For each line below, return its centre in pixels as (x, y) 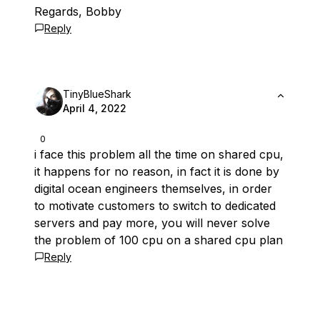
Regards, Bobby (78, 11)
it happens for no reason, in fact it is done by (157, 171)
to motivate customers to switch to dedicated (155, 206)
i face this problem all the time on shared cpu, (159, 154)
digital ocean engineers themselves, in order (153, 189)
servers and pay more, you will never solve (152, 223)
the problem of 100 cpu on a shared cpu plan (159, 240)
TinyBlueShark (97, 94)
